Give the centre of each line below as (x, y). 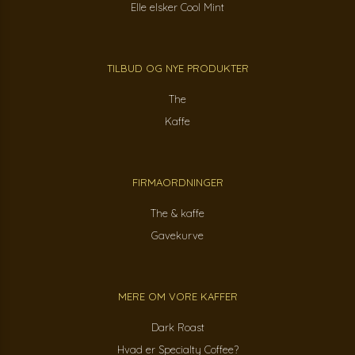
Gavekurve (177, 236)
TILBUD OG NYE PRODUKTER (177, 69)
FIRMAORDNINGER (177, 183)
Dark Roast (177, 328)
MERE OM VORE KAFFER (177, 297)
